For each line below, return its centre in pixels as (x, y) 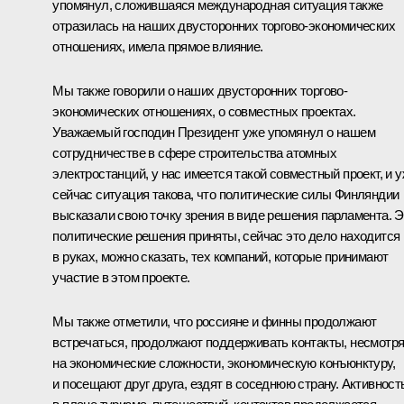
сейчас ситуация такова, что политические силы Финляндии (226, 195)
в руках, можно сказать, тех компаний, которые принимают (220, 257)
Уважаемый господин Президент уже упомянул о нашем (214, 133)
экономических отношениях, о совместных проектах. (204, 112)
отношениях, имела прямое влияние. (158, 47)
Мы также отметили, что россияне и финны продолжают (215, 322)
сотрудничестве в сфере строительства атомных (194, 153)
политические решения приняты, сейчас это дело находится (226, 236)
